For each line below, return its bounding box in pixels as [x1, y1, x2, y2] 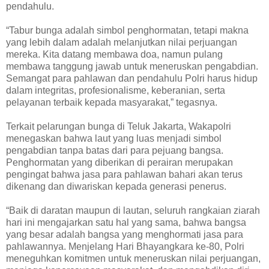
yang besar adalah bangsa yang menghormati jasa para [6, 229, 243, 240]
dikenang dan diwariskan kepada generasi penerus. [6, 181, 226, 192]
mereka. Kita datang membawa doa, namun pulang [6, 49, 223, 59]
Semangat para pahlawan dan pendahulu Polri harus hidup [6, 73, 258, 83]
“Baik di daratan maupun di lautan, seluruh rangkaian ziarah [6, 205, 260, 216]
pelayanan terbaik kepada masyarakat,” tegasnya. [6, 97, 217, 107]
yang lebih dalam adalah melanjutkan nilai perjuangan [6, 37, 237, 47]
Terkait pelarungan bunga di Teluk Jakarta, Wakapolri [6, 121, 231, 131]
